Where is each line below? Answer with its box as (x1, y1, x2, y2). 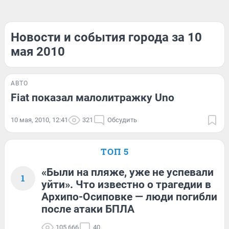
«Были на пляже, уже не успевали (41, 166, 214, 178)
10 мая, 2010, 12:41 (11, 116, 68, 124)
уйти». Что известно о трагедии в (41, 178, 211, 191)
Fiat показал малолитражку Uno (11, 91, 174, 104)
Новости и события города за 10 (11, 30, 202, 44)
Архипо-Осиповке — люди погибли (41, 191, 217, 203)
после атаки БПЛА (41, 203, 134, 215)
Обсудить (107, 116, 137, 124)
